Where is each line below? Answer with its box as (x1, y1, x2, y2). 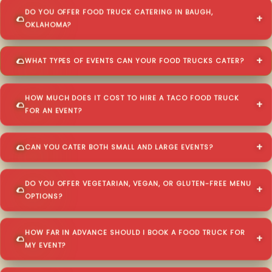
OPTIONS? (24, 191, 63, 201)
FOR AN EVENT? (24, 106, 83, 115)
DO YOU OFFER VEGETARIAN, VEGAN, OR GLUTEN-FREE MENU (24, 178, 251, 188)
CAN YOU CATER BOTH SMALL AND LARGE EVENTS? (24, 142, 213, 152)
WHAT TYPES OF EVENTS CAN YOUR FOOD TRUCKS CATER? (24, 57, 244, 67)
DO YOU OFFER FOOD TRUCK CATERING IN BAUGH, (24, 7, 213, 17)
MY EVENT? (24, 240, 66, 250)
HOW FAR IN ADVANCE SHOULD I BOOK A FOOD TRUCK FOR (24, 228, 245, 237)
